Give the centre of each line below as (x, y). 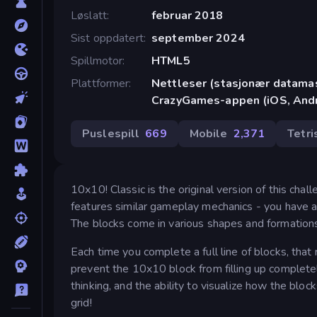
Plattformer (100, 83)
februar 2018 (187, 15)
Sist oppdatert (107, 38)
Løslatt (89, 15)
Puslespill (111, 133)
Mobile (208, 133)
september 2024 (198, 38)
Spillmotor (97, 60)
